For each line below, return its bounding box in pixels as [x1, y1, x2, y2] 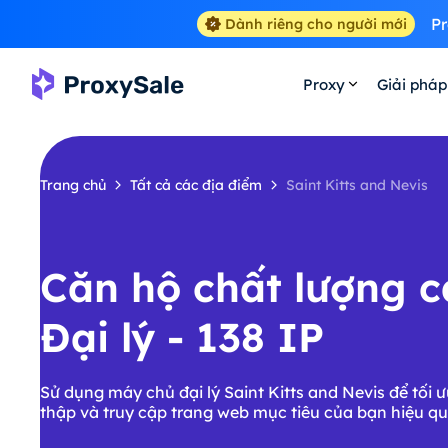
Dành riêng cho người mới [224, 15, 407, 33]
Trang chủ [40, 176, 106, 194]
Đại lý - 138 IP [40, 312, 324, 362]
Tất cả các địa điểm [130, 176, 262, 194]
